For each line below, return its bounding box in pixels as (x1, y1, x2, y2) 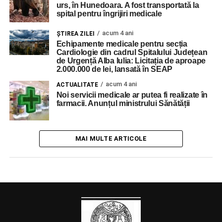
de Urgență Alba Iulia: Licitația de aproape (56, 56, 206, 65)
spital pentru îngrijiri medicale (56, 9, 162, 18)
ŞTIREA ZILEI (56, 30, 95, 37)
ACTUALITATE (56, 81, 98, 88)
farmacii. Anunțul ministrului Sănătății (56, 99, 190, 108)
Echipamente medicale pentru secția (56, 40, 187, 48)
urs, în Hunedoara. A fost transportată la (56, 1, 199, 9)
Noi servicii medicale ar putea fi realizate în (56, 91, 208, 99)
